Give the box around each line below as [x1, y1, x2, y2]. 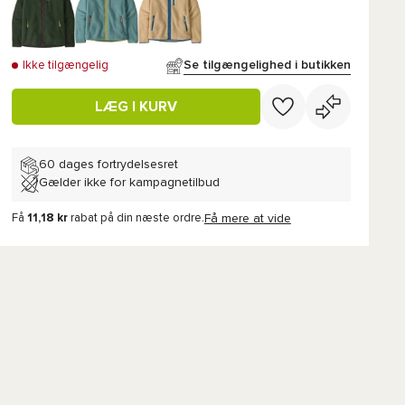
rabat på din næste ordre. [70, 212, 204, 224]
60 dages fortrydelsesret [38, 158, 178, 172]
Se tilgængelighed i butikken [184, 59, 351, 72]
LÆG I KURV [94, 99, 177, 114]
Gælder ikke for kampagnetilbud [38, 176, 220, 190]
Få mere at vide [203, 212, 291, 225]
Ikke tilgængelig [22, 59, 108, 71]
